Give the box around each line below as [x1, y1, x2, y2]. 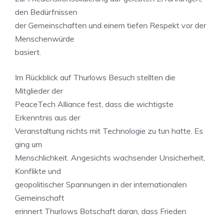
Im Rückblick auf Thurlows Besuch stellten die [15, 72, 175, 82]
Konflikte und [15, 166, 61, 176]
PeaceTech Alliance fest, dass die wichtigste [15, 99, 173, 109]
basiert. [15, 47, 41, 57]
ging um [15, 139, 42, 149]
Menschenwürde [15, 34, 74, 44]
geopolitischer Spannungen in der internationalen [15, 179, 187, 189]
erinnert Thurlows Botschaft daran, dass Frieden [15, 206, 186, 216]
